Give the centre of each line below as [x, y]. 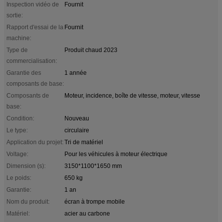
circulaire [77, 130]
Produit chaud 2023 [91, 50]
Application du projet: [35, 142]
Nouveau [77, 118]
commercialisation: [32, 61]
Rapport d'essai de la [35, 27]
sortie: [15, 15]
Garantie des [24, 73]
